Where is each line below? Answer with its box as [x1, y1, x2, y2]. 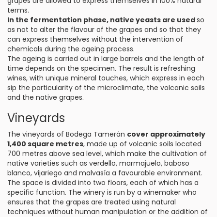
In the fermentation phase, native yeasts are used [7, 15, 197, 25]
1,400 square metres [7, 139, 83, 149]
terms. [7, 5, 29, 15]
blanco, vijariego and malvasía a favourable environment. [7, 168, 202, 178]
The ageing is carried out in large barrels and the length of [7, 54, 204, 63]
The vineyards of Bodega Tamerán [7, 129, 127, 139]
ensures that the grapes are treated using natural [7, 197, 176, 207]
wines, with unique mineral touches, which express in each [7, 73, 204, 83]
